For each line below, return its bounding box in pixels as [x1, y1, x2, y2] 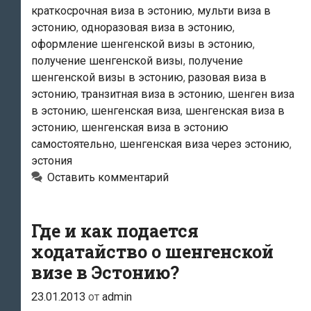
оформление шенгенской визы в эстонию [31, 37, 253, 51]
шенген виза [228, 87, 294, 101]
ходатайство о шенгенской [31, 240, 274, 264]
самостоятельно [31, 137, 115, 151]
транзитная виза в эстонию [81, 87, 223, 101]
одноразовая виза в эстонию [81, 21, 233, 35]
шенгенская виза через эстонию [119, 137, 289, 151]
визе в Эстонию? [31, 261, 179, 285]
